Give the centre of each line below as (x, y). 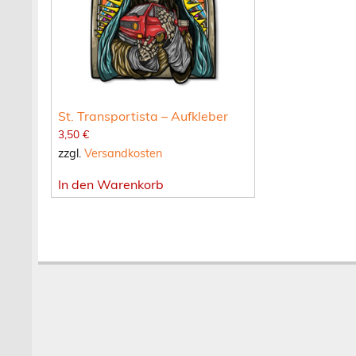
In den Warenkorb (111, 185)
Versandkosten (124, 154)
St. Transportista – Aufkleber (143, 116)
